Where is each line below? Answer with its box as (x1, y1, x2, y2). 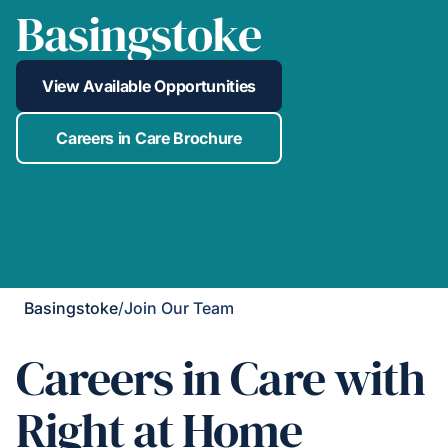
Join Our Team (124, 298, 234, 319)
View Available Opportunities (42, 76, 257, 97)
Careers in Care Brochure (56, 128, 242, 149)
